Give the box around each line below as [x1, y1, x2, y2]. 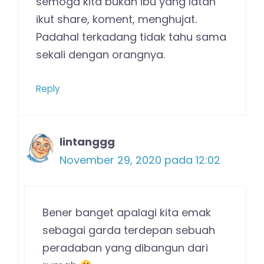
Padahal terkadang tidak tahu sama [36, 29, 226, 44]
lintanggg [60, 134, 115, 149]
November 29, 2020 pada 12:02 [60, 152, 220, 167]
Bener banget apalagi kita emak [42, 204, 211, 220]
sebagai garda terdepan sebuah [42, 222, 215, 237]
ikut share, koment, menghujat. [36, 11, 197, 27]
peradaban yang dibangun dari [42, 240, 208, 255]
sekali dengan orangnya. [36, 47, 165, 62]
